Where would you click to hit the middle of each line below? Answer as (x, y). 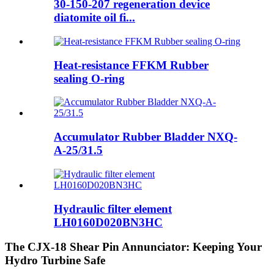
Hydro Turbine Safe (55, 261)
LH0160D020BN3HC (108, 222)
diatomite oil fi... (94, 18)
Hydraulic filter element (113, 209)
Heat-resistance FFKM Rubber (131, 65)
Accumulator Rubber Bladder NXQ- (146, 137)
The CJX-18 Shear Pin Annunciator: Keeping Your (133, 247)
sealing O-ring (89, 78)
